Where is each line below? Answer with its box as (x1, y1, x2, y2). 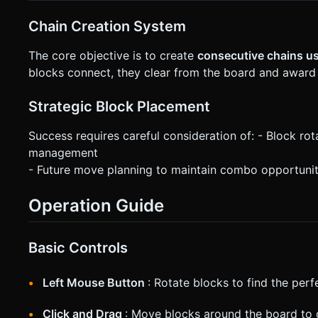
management (28, 145, 98, 160)
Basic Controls (28, 238, 128, 256)
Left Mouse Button (43, 275, 148, 290)
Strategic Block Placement (28, 97, 210, 115)
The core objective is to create (28, 48, 197, 62)
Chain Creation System (28, 17, 186, 35)
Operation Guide (28, 194, 164, 216)
